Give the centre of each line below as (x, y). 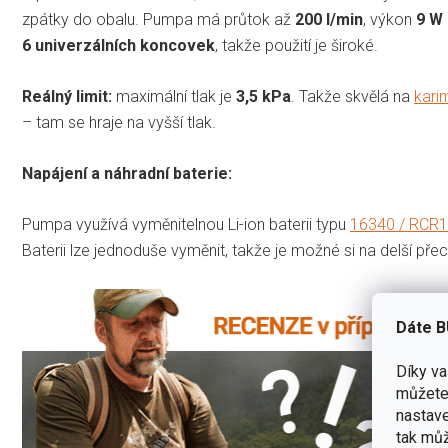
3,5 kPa (263, 97)
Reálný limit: (67, 97)
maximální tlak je (174, 97)
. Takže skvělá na (352, 97)
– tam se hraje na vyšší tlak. (119, 123)
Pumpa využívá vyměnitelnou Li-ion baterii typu (186, 225)
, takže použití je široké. (296, 46)
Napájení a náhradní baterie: (127, 174)
